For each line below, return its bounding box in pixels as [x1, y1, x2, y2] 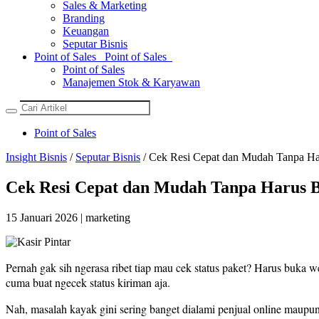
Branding [63, 12, 105, 24]
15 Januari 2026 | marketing [6, 211, 130, 224]
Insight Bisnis [6, 151, 67, 163]
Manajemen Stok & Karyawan [63, 76, 200, 88]
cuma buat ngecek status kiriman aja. [6, 274, 170, 290]
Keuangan [63, 25, 109, 37]
